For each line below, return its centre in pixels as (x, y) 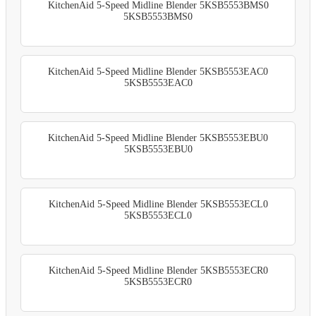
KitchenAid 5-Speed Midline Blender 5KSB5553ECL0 (158, 204)
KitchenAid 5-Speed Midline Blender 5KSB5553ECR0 (158, 270)
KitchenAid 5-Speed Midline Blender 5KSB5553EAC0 (158, 71)
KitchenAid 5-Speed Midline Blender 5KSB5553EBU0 (158, 138)
